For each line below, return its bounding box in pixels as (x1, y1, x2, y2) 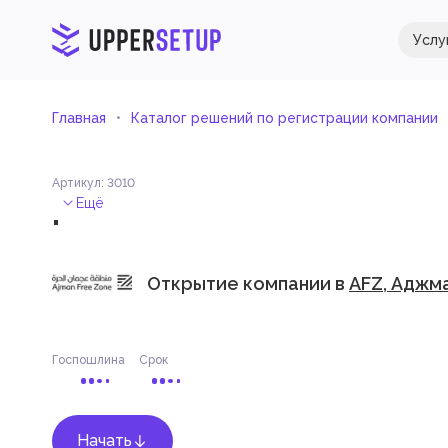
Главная (52, 110, 106, 126)
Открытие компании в (147, 272, 349, 294)
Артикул (52, 176, 101, 190)
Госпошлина (52, 353, 125, 367)
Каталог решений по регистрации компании (131, 110, 438, 126)
